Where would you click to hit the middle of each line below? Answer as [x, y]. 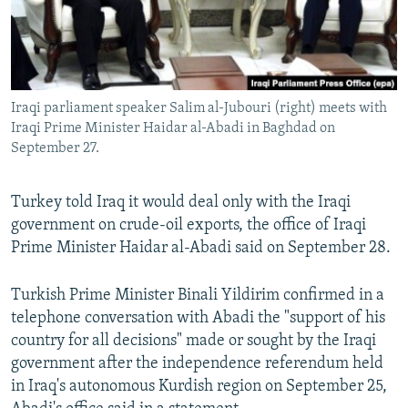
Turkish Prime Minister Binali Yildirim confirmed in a [198, 296]
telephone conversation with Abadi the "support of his [198, 319]
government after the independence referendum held [197, 364]
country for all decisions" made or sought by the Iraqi [194, 342]
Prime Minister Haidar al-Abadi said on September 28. [201, 249]
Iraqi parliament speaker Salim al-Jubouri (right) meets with [199, 109]
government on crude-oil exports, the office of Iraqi [189, 226]
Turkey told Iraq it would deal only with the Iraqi [181, 203]
